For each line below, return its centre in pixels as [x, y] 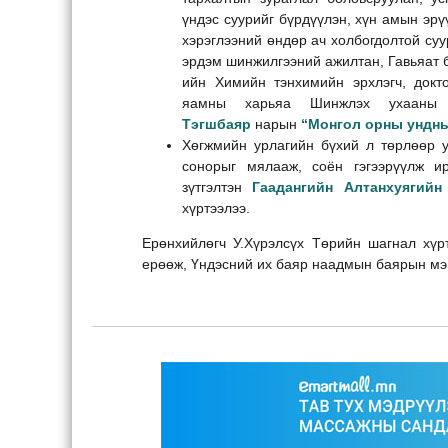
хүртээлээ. [216, 207]
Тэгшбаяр [218, 123]
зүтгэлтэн [217, 186]
